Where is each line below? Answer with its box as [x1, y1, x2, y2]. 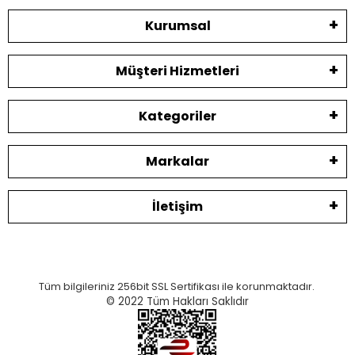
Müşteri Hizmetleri [116, 62, 239, 81]
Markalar [146, 152, 209, 171]
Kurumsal [144, 17, 211, 36]
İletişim [152, 197, 203, 216]
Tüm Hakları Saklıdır [147, 294, 249, 310]
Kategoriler [139, 107, 216, 126]
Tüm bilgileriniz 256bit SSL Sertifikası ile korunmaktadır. [38, 279, 317, 295]
